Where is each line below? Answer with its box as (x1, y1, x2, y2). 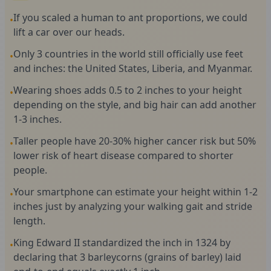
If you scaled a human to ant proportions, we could (13, 11, 247, 24)
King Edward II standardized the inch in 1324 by (13, 236, 230, 249)
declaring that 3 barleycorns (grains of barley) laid (13, 250, 241, 264)
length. (13, 214, 45, 227)
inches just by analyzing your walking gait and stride (13, 200, 252, 213)
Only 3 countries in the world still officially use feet (13, 47, 243, 60)
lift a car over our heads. (13, 25, 125, 39)
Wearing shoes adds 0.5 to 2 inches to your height (13, 83, 242, 97)
